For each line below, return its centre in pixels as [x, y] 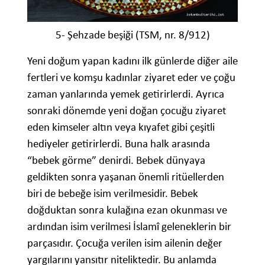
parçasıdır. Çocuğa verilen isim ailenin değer [125, 243]
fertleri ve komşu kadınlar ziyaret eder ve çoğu [131, 77]
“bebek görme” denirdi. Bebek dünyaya [116, 160]
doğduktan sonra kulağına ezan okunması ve [127, 209]
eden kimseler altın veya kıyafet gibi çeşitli [121, 127]
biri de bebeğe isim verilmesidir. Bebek [113, 193]
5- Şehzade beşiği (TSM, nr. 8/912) [132, 34]
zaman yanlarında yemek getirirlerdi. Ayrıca [126, 93]
